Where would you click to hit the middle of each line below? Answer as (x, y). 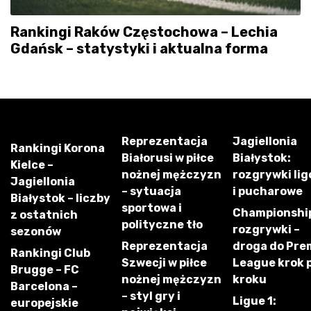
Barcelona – (44, 287)
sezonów (36, 232)
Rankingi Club (50, 253)
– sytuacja (151, 192)
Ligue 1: (254, 301)
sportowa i (152, 208)
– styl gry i (151, 296)
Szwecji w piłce (164, 263)
